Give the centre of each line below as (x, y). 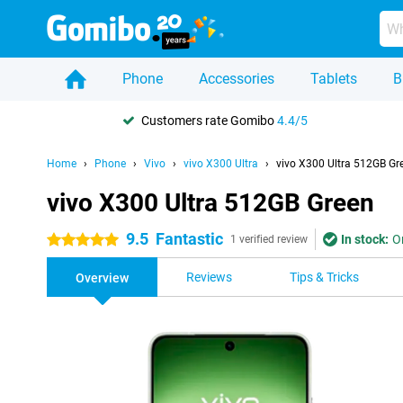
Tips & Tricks (324, 277)
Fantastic (189, 239)
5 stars (66, 240)
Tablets (334, 79)
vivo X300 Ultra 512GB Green (210, 203)
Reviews (209, 277)
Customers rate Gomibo (209, 120)
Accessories (237, 79)
